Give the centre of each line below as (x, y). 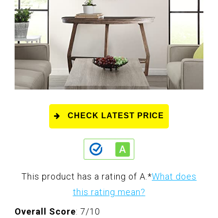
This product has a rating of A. (84, 177)
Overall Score (45, 212)
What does (174, 177)
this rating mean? (109, 192)
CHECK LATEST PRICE (116, 116)
